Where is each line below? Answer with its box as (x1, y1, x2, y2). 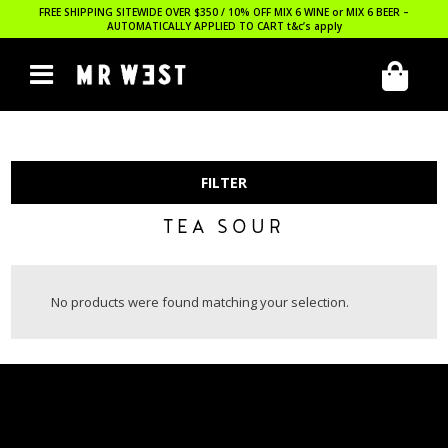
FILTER (201, 173, 247, 192)
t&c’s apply (286, 19, 342, 33)
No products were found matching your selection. (51, 293, 350, 311)
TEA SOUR (163, 216, 285, 242)
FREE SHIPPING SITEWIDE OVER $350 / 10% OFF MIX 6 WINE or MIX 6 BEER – (39, 5, 409, 19)
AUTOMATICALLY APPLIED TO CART (106, 19, 287, 33)
